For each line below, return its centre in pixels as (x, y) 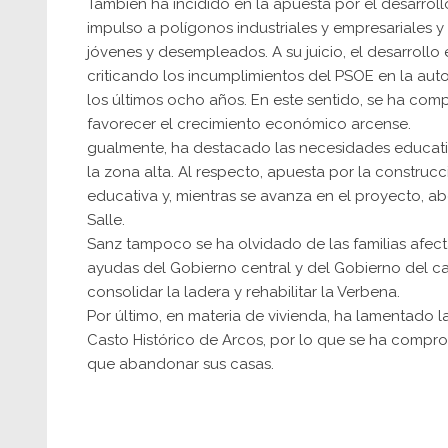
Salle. (106, 220)
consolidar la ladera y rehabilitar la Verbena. (243, 292)
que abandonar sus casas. (180, 364)
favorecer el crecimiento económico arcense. (249, 124)
